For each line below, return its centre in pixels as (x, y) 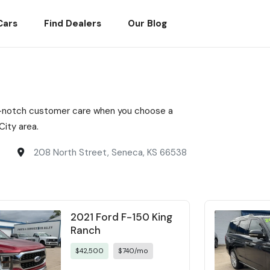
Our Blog (147, 24)
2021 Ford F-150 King (122, 217)
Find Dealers (72, 24)
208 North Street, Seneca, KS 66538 (110, 152)
